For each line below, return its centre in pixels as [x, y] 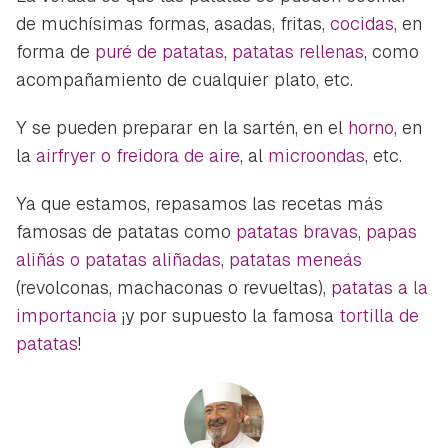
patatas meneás [295, 259]
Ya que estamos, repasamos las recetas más [199, 203]
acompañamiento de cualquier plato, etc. [184, 79]
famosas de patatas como [126, 231]
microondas [316, 155]
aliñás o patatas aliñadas [118, 259]
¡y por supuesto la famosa [228, 315]
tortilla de [379, 315]
